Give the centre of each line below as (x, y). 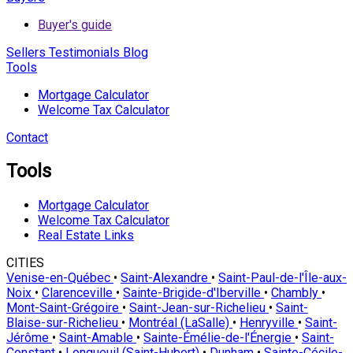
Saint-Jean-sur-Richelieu (199, 308)
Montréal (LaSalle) (180, 323)
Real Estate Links (86, 236)
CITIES (25, 263)
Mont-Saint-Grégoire (64, 308)
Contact (27, 137)
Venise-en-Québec (60, 278)
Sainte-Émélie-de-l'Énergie (219, 338)
